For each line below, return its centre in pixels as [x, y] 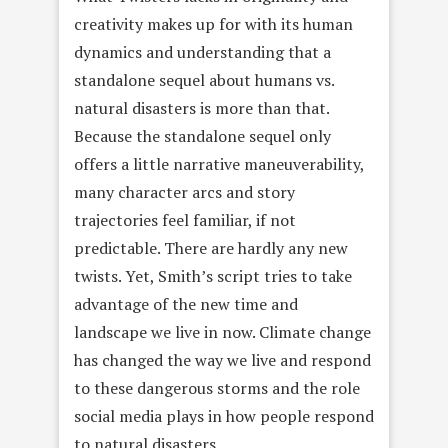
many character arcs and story [184, 191]
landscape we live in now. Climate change [222, 331]
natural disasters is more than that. [201, 107]
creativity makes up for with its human [213, 23]
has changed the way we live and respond [222, 359]
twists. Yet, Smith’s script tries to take [213, 275]
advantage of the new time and [186, 303]
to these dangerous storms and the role [217, 387]
